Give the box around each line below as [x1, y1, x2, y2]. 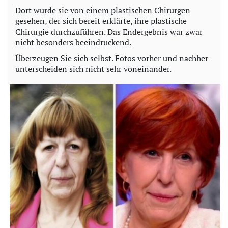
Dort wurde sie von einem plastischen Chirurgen [15, 4, 190, 16]
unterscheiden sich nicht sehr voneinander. [15, 63, 172, 74]
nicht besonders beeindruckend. [15, 36, 131, 48]
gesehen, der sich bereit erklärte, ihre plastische [15, 15, 187, 26]
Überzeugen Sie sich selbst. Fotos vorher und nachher [15, 52, 208, 64]
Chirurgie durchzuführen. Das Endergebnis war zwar [15, 25, 203, 37]
